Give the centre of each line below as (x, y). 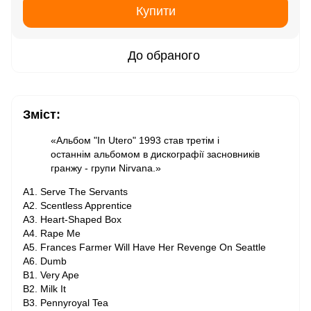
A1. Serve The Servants (75, 192)
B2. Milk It (44, 289)
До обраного (164, 56)
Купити (155, 11)
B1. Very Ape (51, 275)
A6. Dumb (45, 261)
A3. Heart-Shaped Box (72, 219)
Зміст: (42, 115)
